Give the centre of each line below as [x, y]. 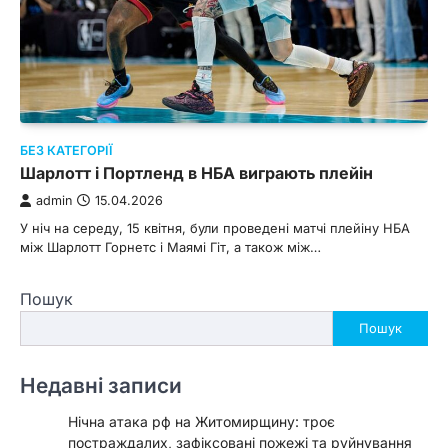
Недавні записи [101, 385]
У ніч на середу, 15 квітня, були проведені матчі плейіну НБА [215, 227]
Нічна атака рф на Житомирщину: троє [201, 421]
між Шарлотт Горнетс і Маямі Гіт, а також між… [170, 246]
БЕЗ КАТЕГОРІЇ [66, 150]
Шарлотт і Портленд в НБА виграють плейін [196, 172]
